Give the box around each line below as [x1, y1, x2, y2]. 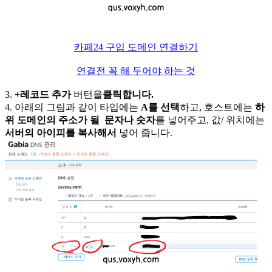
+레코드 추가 [15, 89, 71, 100]
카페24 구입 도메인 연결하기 [74, 41, 198, 52]
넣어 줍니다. [117, 127, 175, 138]
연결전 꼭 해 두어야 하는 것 [76, 65, 195, 76]
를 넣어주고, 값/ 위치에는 [155, 114, 265, 125]
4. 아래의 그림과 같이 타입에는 [5, 101, 141, 112]
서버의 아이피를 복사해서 [5, 127, 117, 138]
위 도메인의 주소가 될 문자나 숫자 [5, 114, 155, 125]
